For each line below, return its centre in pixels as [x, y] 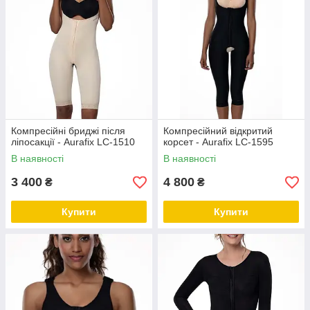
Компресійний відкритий [218, 131]
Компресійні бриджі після [68, 131]
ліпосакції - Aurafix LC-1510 [73, 142]
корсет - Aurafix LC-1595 [218, 142]
